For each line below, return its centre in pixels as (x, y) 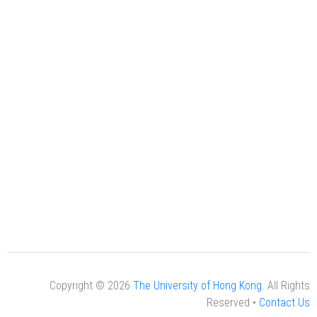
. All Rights (286, 286)
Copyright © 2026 (91, 286)
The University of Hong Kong (197, 286)
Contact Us (284, 303)
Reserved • (233, 303)
